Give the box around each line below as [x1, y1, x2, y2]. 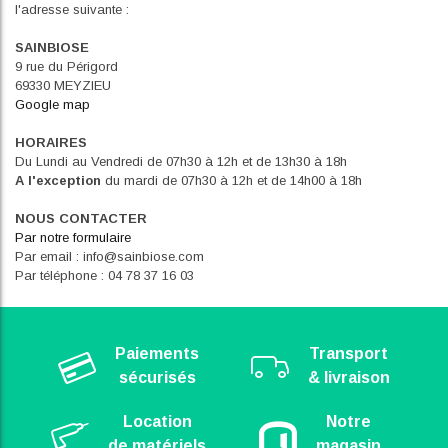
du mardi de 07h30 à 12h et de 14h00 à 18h [101, 172, 362, 188]
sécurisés [118, 369, 196, 386]
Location [122, 413, 192, 430]
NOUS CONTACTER [15, 210, 147, 226]
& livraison [307, 369, 390, 386]
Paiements [115, 345, 200, 362]
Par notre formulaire [15, 229, 131, 245]
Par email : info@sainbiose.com [15, 248, 204, 264]
